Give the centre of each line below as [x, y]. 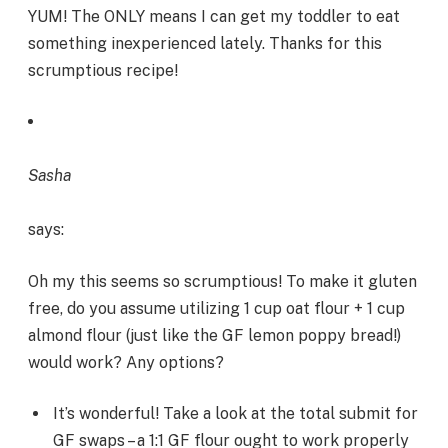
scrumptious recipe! [103, 70]
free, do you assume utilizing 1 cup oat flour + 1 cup [216, 308]
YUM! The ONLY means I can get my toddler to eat [214, 16]
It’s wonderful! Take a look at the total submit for [235, 414]
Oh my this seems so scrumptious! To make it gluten [222, 281]
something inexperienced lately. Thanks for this [205, 43]
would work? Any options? [126, 362]
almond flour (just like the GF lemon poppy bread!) [214, 335]
